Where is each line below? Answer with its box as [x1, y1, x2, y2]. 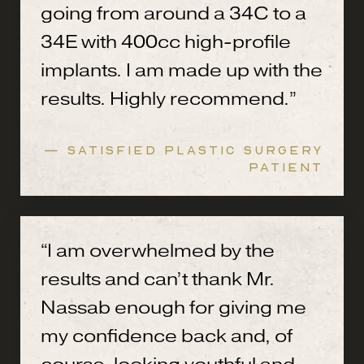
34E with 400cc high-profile [41, 30, 291, 53]
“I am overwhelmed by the [41, 239, 275, 262]
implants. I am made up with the [41, 58, 323, 81]
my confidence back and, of [41, 324, 292, 347]
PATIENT [249, 158, 323, 174]
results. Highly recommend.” [41, 87, 297, 110]
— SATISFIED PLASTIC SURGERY [44, 141, 323, 157]
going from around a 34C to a [41, 2, 306, 24]
